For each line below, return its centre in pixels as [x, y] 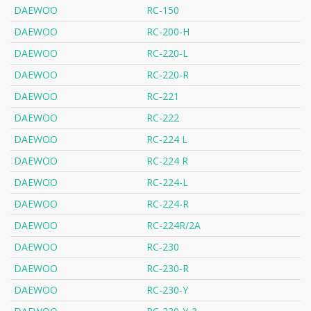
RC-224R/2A [174, 226]
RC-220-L [167, 53]
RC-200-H [168, 32]
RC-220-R [168, 75]
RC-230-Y [167, 290]
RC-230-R [168, 269]
